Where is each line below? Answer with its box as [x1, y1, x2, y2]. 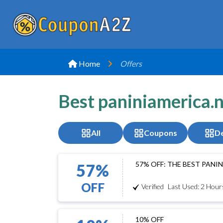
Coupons [143, 128, 177, 137]
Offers [120, 59, 142, 68]
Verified [141, 182, 164, 191]
